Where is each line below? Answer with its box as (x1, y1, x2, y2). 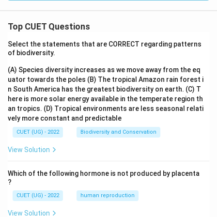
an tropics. (8, 105, 44, 113)
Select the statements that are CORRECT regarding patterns (8, 40, 201, 48)
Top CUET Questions (8, 21, 90, 32)
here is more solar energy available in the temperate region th (8, 95, 203, 103)
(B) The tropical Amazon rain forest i (87, 76, 203, 84)
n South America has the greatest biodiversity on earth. (8, 85, 186, 93)
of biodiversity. (8, 49, 57, 57)
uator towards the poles (8, 76, 87, 84)
